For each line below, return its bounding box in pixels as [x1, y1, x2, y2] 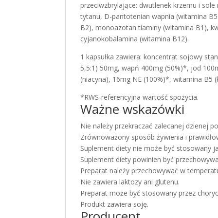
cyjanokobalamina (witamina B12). [80, 34, 189, 43]
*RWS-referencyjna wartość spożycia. [80, 92, 199, 102]
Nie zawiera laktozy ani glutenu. [80, 177, 180, 186]
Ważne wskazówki [80, 100, 185, 118]
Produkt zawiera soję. [80, 200, 149, 209]
